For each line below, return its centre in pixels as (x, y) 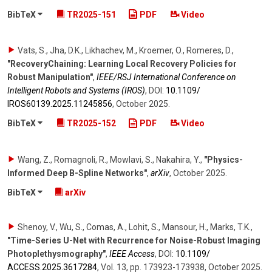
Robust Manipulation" (50, 77)
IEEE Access (132, 254)
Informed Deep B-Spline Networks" (77, 173)
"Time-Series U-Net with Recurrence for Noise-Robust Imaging (134, 241)
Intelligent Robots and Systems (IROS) (76, 91)
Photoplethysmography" (56, 254)
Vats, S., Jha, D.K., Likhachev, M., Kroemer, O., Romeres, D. (125, 51)
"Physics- (223, 160)
